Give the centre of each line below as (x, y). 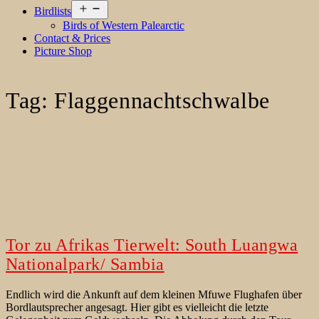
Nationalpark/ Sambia (85, 265)
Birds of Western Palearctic (124, 26)
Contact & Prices (72, 38)
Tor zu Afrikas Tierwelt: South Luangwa (152, 245)
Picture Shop (63, 51)
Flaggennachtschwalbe (162, 100)
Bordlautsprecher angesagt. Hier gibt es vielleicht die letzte (137, 308)
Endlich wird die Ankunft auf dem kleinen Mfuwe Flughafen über (154, 295)
